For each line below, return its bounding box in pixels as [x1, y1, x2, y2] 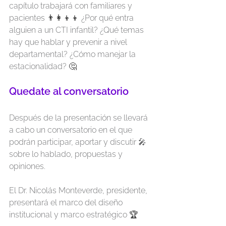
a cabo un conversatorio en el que [9, 125, 134, 135]
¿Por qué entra [79, 13, 136, 23]
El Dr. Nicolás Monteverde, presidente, [9, 186, 149, 195]
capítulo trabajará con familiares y [9, 1, 134, 11]
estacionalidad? [9, 62, 69, 71]
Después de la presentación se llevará [9, 113, 150, 123]
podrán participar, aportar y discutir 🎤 [9, 137, 148, 147]
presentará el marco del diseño [9, 198, 125, 207]
